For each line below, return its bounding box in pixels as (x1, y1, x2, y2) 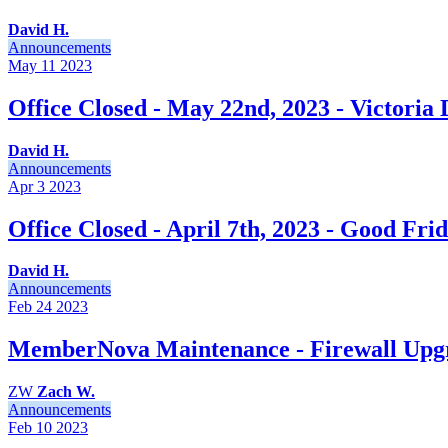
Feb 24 (8, 298, 52, 316)
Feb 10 (8, 419, 52, 437)
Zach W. (37, 383, 95, 401)
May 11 (8, 56, 56, 74)
